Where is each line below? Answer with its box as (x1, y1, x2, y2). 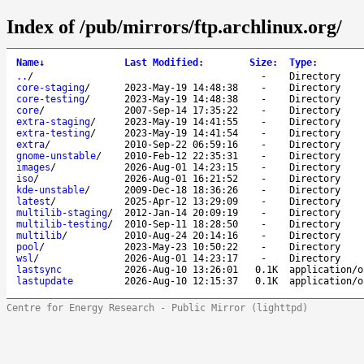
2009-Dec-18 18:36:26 (124, 184, 238, 196)
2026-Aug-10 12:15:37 (124, 275, 238, 287)
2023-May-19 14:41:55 (124, 115, 238, 128)
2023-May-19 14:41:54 (124, 127, 238, 139)
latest (16, 195, 50, 207)
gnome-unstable (16, 149, 96, 162)
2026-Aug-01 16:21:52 (124, 172, 238, 184)
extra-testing (16, 127, 90, 139)
